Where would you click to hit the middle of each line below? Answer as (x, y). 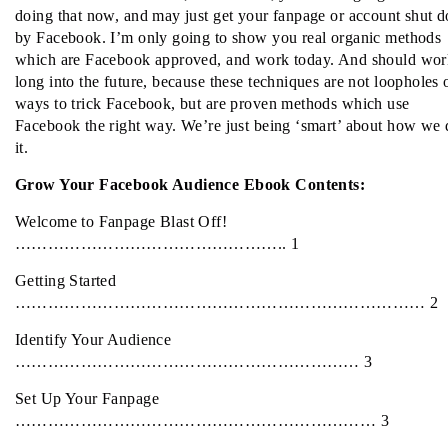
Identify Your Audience (93, 339)
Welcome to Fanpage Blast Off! (121, 221)
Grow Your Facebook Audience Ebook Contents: (190, 184)
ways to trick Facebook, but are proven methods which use (212, 103)
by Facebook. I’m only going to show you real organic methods (228, 37)
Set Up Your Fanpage (87, 398)
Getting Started (66, 280)
